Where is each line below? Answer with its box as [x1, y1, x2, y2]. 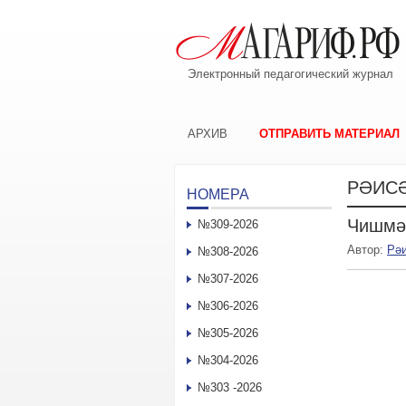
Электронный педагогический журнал [188, 67, 393, 81]
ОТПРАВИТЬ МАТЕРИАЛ [259, 127, 400, 140]
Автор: [347, 243, 387, 256]
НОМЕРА [187, 187, 249, 202]
